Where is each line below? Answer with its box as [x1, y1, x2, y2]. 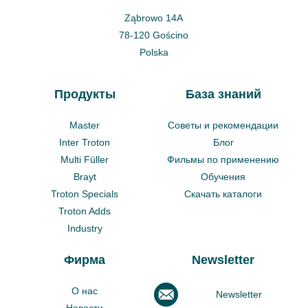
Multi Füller [60, 154, 109, 166]
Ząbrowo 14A [124, 12, 184, 24]
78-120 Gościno [119, 30, 189, 41]
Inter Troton [59, 137, 111, 148]
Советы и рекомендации [168, 120, 279, 131]
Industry [67, 223, 102, 234]
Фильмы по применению [167, 154, 280, 166]
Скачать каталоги [184, 188, 263, 200]
